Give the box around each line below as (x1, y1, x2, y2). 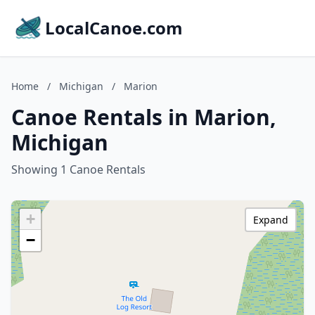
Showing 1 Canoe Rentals (11, 162, 146, 177)
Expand (253, 213, 288, 226)
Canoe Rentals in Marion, (11, 103, 276, 131)
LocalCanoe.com (45, 16, 183, 39)
